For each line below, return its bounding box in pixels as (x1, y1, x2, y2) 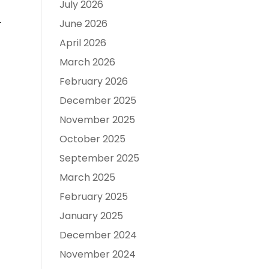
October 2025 (59, 131, 125, 146)
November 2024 (59, 247, 136, 261)
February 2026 (59, 74, 128, 88)
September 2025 (59, 151, 139, 165)
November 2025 (59, 112, 135, 127)
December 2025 (59, 93, 136, 107)
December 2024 (59, 228, 137, 242)
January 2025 (59, 208, 123, 223)
